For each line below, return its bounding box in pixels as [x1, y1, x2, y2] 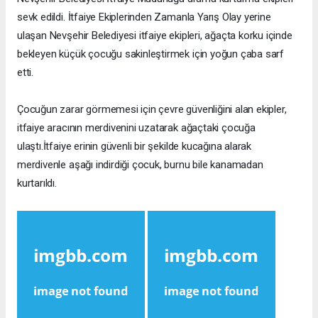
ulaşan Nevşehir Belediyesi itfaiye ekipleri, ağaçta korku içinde [17, 29, 292, 43]
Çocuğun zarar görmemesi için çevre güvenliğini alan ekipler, [17, 103, 287, 116]
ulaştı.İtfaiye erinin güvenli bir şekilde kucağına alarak [17, 140, 252, 153]
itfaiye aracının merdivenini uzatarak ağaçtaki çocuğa [17, 121, 256, 135]
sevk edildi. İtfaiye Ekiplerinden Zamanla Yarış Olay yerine [17, 11, 271, 24]
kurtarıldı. [17, 177, 57, 190]
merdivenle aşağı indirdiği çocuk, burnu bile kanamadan [17, 158, 263, 172]
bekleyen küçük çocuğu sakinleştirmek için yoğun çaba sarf [17, 48, 285, 61]
